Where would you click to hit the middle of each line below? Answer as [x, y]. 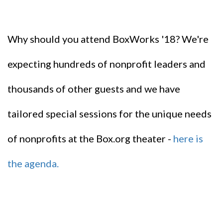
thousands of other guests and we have [94, 89]
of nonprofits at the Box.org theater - [90, 139]
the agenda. [33, 164]
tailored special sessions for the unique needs [110, 114]
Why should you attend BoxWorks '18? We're [108, 39]
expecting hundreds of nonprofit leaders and [107, 64]
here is [188, 139]
